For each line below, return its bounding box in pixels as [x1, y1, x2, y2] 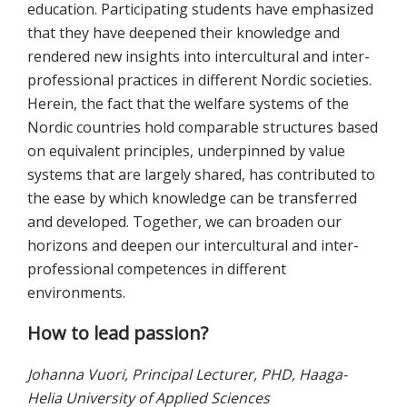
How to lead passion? [27, 321, 208, 346]
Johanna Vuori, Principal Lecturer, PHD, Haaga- [27, 364, 347, 385]
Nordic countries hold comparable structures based [27, 117, 378, 138]
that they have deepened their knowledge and [27, 23, 340, 44]
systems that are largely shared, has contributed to [27, 164, 375, 185]
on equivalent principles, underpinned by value [27, 141, 345, 162]
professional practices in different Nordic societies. [27, 70, 372, 91]
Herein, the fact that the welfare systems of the [27, 94, 349, 114]
